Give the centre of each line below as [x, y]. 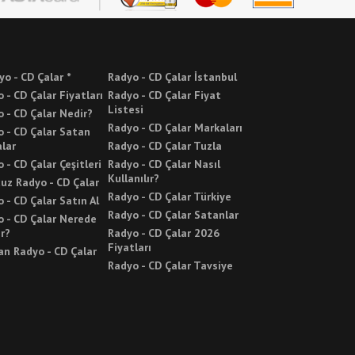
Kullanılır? [134, 179]
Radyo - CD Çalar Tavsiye [170, 266]
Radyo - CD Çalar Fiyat [164, 95]
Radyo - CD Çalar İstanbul [172, 77]
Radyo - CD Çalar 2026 [164, 233]
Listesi [126, 110]
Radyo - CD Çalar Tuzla [165, 146]
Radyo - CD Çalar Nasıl [164, 164]
